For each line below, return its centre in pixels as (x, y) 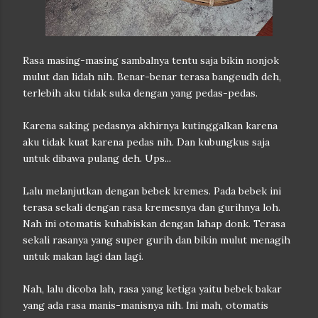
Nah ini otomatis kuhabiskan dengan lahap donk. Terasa (154, 224)
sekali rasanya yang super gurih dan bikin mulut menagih (157, 240)
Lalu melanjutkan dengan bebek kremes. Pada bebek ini (152, 191)
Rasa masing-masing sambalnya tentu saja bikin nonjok (151, 60)
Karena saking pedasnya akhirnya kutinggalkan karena (150, 126)
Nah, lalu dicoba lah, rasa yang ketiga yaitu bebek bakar (152, 289)
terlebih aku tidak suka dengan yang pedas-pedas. (140, 93)
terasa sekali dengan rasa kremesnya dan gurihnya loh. (152, 207)
